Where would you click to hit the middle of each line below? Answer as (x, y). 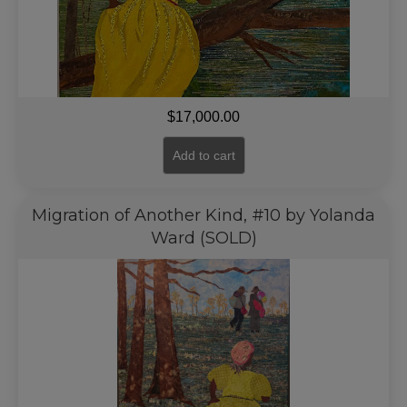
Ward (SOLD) (203, 238)
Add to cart (203, 155)
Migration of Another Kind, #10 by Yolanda (203, 215)
